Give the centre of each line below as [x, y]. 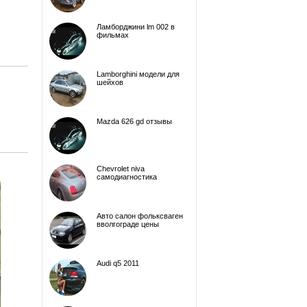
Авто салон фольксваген [140, 216]
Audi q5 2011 [118, 263]
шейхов [110, 82]
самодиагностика [127, 177]
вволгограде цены [128, 224]
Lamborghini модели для [138, 74]
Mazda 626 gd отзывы [134, 121]
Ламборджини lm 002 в [136, 27]
